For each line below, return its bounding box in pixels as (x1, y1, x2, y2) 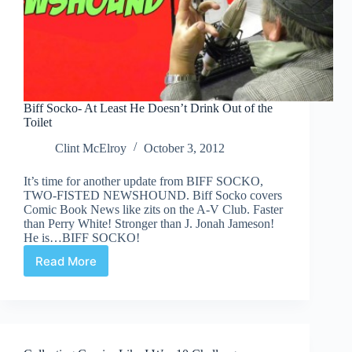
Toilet (24, 115, 52, 130)
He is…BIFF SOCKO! (24, 231, 140, 245)
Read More (35, 253, 97, 269)
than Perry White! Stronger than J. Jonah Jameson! (24, 217, 274, 231)
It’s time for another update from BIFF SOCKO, (24, 174, 263, 189)
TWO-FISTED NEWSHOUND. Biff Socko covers (24, 189, 282, 203)
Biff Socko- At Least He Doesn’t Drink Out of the (24, 101, 273, 115)
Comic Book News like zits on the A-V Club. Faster (24, 203, 283, 217)
